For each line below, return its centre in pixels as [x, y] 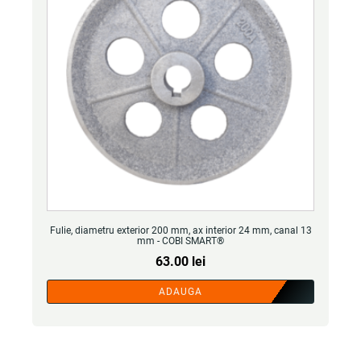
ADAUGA [180, 292]
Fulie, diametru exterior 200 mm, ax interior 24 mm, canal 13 [180, 230]
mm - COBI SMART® [180, 241]
